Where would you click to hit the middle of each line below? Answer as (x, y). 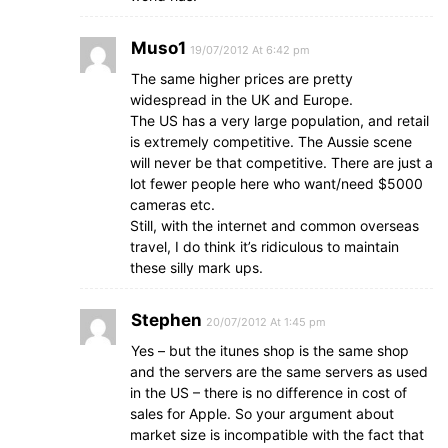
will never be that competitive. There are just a (281, 162)
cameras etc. (172, 204)
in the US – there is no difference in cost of (268, 392)
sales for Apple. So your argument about (262, 413)
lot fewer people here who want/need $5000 (276, 183)
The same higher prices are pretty (242, 78)
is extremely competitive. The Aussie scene (271, 141)
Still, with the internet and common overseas (274, 225)
